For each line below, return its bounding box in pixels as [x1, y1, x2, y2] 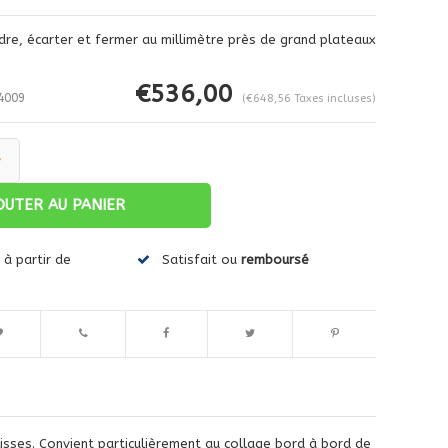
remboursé [240, 251, 309, 267]
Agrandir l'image [112, 228, 192, 241]
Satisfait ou [161, 251, 241, 267]
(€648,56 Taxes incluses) [241, 91, 376, 105]
